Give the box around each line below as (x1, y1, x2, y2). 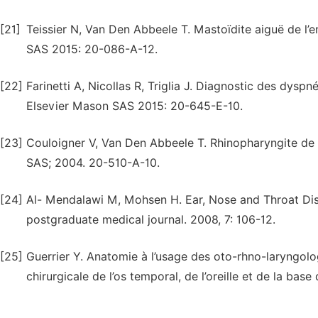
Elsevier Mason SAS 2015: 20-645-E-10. (26, 99, 243, 113)
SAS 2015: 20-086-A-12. (26, 43, 158, 56)
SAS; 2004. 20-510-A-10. (26, 156, 160, 170)
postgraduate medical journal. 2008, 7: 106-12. (26, 213, 275, 226)
